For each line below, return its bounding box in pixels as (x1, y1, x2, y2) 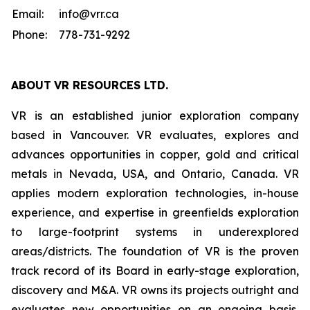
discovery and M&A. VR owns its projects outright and (11, 283, 299, 297)
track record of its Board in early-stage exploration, (11, 264, 299, 277)
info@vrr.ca (59, 7, 119, 21)
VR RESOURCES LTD (54, 78, 165, 92)
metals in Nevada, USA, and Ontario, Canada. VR (11, 167, 299, 181)
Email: (12, 7, 44, 21)
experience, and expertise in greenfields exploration (11, 206, 299, 219)
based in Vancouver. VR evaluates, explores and (11, 128, 299, 142)
